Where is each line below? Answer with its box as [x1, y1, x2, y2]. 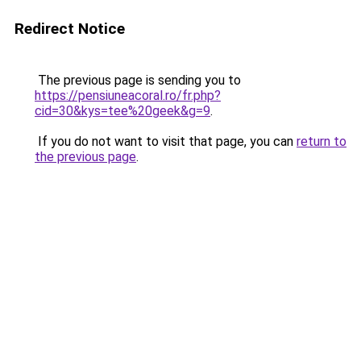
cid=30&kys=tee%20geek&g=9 [35, 103, 210, 118]
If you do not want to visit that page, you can [35, 134, 297, 149]
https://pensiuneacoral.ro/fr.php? [35, 88, 221, 103]
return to [297, 134, 346, 149]
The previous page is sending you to [35, 73, 241, 88]
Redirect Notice [15, 19, 125, 38]
